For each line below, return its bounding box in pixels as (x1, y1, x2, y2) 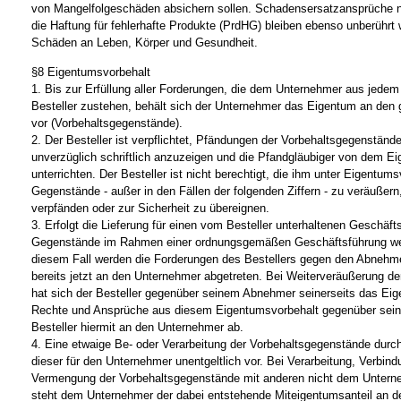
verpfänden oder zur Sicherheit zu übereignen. (31, 200, 269, 215)
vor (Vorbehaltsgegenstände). (31, 115, 183, 130)
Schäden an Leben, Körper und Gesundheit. (31, 36, 258, 50)
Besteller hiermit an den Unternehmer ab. (31, 320, 243, 334)
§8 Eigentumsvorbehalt (31, 64, 150, 79)
